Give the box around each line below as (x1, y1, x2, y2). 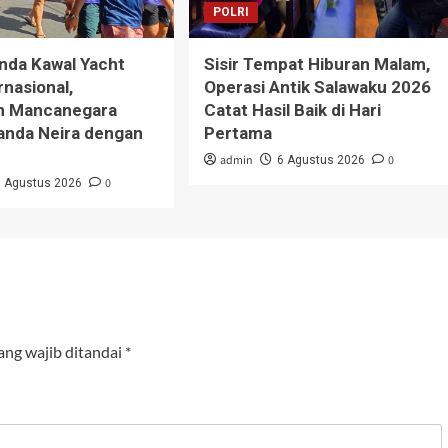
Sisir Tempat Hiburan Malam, (203, 53, 430, 74)
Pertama (203, 122, 272, 143)
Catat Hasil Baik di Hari (203, 99, 381, 120)
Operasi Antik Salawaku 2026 (203, 76, 431, 97)
